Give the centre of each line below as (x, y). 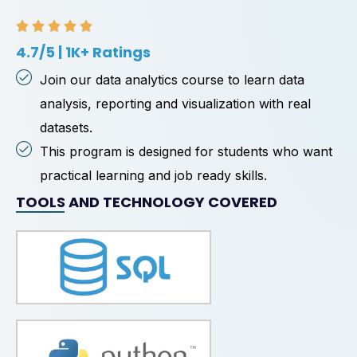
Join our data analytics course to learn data (172, 80)
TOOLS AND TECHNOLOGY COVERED (147, 202)
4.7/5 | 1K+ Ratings (83, 53)
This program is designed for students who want (186, 152)
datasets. (66, 128)
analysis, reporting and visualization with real (175, 104)
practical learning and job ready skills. (153, 176)
